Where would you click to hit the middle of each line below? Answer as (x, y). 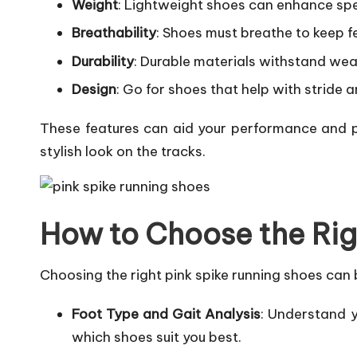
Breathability (114, 33)
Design (94, 89)
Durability (103, 61)
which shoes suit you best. (157, 337)
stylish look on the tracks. (123, 151)
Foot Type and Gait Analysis (167, 314)
